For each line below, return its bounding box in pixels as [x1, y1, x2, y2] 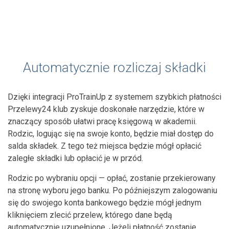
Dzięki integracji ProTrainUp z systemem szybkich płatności [8, 91, 221, 102]
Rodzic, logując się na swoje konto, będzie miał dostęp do [8, 128, 214, 139]
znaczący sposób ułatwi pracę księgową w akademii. [8, 116, 197, 126]
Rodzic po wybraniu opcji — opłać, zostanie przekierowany [8, 173, 216, 183]
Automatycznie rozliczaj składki [23, 59, 206, 75]
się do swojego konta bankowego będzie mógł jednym [8, 197, 201, 208]
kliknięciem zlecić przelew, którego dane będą [8, 210, 172, 220]
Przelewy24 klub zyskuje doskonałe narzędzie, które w [8, 104, 204, 114]
